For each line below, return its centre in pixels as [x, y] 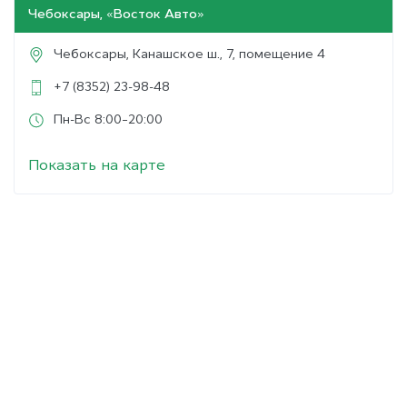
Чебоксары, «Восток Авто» [116, 14]
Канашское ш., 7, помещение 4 [229, 54]
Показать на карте [97, 165]
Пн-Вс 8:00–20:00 [108, 119]
